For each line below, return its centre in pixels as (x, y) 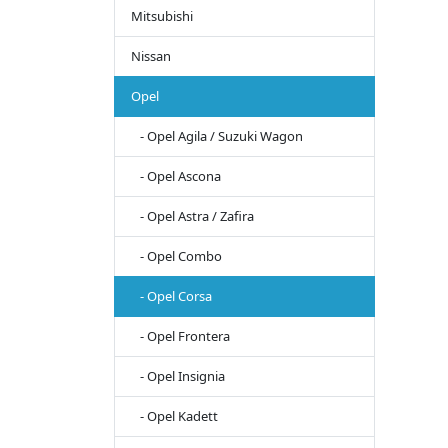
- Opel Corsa (171, 296)
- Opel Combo (176, 256)
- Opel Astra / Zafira (192, 216)
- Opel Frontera (180, 336)
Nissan (151, 56)
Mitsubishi (162, 16)
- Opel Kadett (174, 416)
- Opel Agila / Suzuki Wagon (217, 136)
